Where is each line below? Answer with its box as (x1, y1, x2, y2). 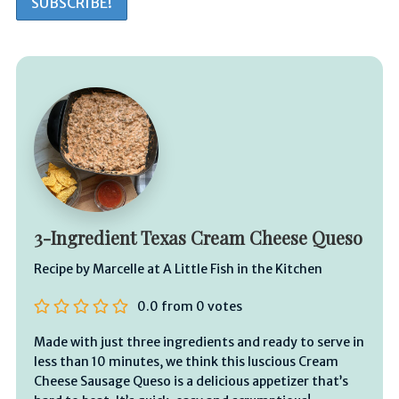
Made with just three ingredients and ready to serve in (33, 333, 364, 350)
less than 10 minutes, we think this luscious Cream (33, 353, 338, 370)
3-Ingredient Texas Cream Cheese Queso (33, 224, 362, 249)
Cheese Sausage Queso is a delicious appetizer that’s (33, 372, 348, 389)
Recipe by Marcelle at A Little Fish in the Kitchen (33, 260, 322, 277)
